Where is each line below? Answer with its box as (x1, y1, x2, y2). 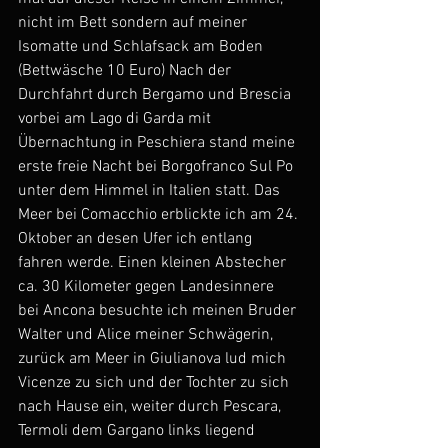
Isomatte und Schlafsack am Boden (18, 37, 267, 57)
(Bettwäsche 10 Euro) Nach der (18, 61, 235, 81)
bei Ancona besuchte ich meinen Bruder (18, 301, 300, 321)
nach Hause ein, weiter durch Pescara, (18, 397, 285, 417)
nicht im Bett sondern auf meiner (18, 13, 251, 33)
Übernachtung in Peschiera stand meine (18, 133, 299, 153)
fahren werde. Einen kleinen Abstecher (18, 253, 290, 273)
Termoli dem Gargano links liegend (18, 421, 259, 441)
